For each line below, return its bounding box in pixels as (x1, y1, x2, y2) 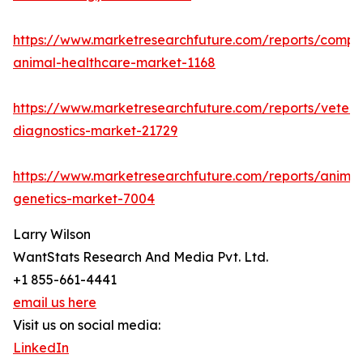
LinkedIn (13, 340, 69, 357)
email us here (13, 294, 96, 311)
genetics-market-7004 (13, 190, 155, 207)
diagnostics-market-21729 (13, 122, 177, 139)
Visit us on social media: (13, 317, 160, 334)
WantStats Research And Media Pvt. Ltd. (13, 249, 268, 266)
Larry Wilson (13, 226, 91, 243)
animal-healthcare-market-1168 (13, 54, 216, 71)
